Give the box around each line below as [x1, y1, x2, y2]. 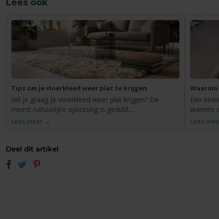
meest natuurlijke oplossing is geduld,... [11, 105, 134, 114]
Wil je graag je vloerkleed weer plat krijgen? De [11, 95, 159, 105]
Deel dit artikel [5, 145, 59, 154]
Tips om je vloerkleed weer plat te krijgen [11, 84, 147, 93]
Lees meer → [11, 117, 50, 126]
